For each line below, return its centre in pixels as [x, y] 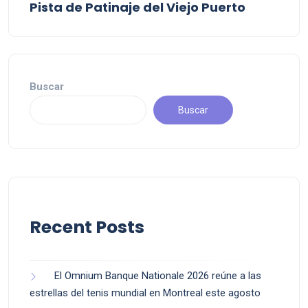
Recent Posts [87, 228]
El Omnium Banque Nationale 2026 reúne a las [158, 276]
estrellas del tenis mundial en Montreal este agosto [145, 293]
